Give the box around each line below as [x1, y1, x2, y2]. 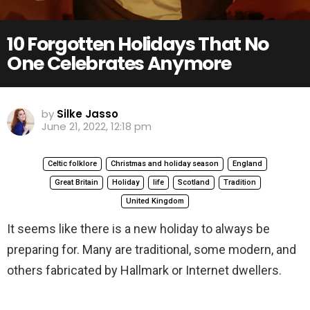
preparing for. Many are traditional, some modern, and [7, 242, 296, 257]
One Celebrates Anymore [7, 51, 231, 77]
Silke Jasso [57, 107, 118, 122]
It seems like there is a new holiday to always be [7, 221, 270, 237]
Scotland [177, 178, 210, 188]
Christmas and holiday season [111, 159, 219, 169]
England [232, 159, 262, 169]
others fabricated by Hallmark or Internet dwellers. [7, 263, 282, 278]
